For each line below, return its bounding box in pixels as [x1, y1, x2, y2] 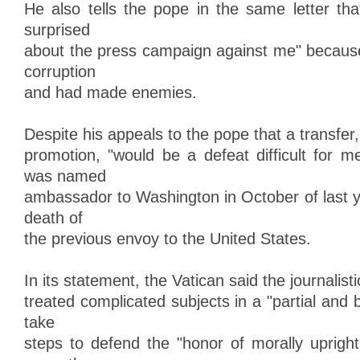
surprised [24, 21, 90, 39]
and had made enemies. [24, 84, 197, 101]
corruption [24, 63, 96, 80]
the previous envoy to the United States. [24, 230, 311, 247]
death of [24, 209, 83, 227]
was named [24, 167, 106, 185]
